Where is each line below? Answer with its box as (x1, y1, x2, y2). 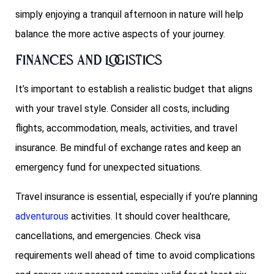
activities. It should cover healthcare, (68, 210, 230, 223)
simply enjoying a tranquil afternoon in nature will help (15, 9, 243, 21)
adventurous (15, 210, 68, 223)
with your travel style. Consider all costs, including (15, 103, 229, 115)
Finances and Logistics (15, 53, 161, 70)
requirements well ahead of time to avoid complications (15, 250, 255, 262)
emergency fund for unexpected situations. (15, 161, 202, 174)
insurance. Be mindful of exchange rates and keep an (15, 142, 241, 154)
